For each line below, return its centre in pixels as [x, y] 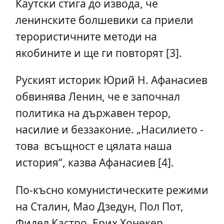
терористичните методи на [86, 36]
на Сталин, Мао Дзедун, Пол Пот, [99, 206]
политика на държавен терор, [93, 113]
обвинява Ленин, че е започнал [97, 96]
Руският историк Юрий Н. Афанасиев [111, 80]
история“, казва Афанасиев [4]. [94, 162]
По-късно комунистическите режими [112, 189]
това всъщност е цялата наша [93, 146]
